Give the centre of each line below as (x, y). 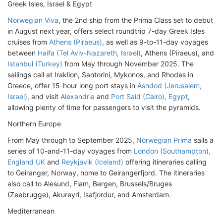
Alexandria (78, 96)
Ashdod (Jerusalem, (169, 85)
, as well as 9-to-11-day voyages (155, 42)
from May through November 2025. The (128, 63)
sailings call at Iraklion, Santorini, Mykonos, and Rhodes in (100, 74)
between (23, 53)
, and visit (44, 96)
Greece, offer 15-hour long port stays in (72, 85)
